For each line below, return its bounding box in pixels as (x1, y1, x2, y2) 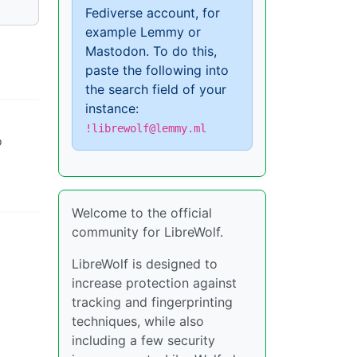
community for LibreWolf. (72, 224, 223, 240)
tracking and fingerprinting (72, 294, 233, 310)
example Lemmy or (85, 24, 201, 40)
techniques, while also (72, 313, 204, 329)
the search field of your (85, 81, 226, 97)
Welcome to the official (72, 205, 212, 221)
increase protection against (72, 275, 237, 291)
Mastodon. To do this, (85, 43, 217, 59)
